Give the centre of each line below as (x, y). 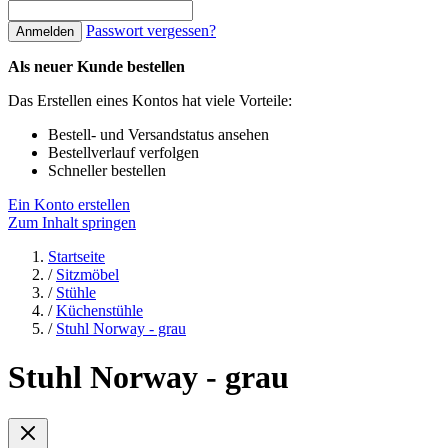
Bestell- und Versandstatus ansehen (158, 134)
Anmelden (45, 31)
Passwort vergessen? (151, 30)
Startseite (76, 256)
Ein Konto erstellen (69, 204)
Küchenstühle (99, 310)
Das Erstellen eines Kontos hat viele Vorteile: (150, 100)
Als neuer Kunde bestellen (96, 66)
